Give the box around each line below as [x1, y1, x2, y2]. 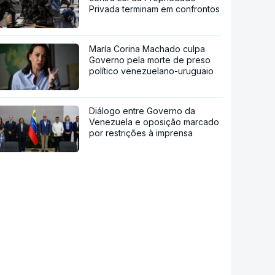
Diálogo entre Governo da [89, 105, 196, 116]
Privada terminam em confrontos [89, 3, 220, 14]
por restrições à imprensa [89, 127, 193, 138]
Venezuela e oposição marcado [89, 116, 220, 127]
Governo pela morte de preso [89, 54, 211, 65]
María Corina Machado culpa [89, 43, 206, 54]
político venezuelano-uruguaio [89, 65, 214, 76]
